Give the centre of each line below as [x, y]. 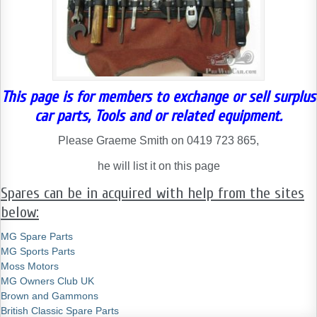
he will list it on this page [158, 166]
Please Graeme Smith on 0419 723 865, [158, 140]
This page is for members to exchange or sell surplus [158, 97]
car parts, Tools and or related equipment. [158, 116]
